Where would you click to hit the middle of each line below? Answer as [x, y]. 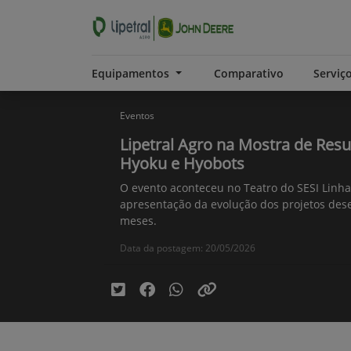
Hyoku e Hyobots [182, 163]
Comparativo [248, 73]
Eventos [137, 116]
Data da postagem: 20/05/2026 [188, 248]
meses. [138, 221]
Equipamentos [132, 73]
